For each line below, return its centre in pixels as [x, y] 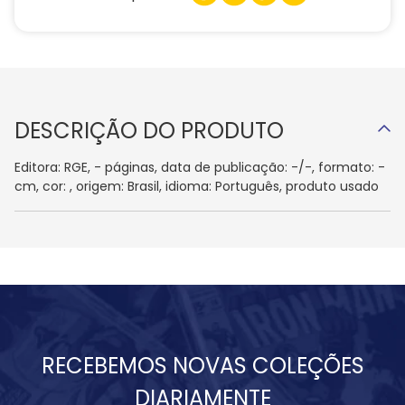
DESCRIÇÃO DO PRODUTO [149, 131]
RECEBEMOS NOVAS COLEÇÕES [202, 365]
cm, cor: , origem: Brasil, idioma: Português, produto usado [197, 187]
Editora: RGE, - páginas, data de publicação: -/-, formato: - [200, 168]
